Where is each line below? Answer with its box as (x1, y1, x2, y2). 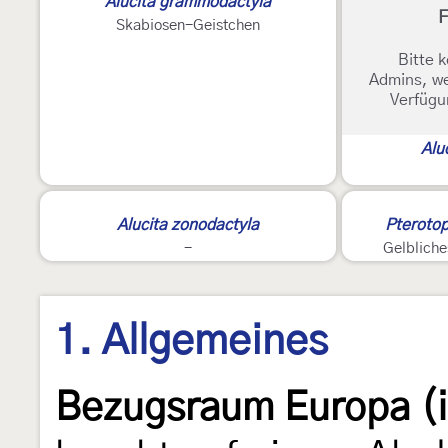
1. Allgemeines (55, 322, 328, 363)
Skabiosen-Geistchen (116, 18, 260, 34)
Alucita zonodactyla (117, 217, 259, 234)
